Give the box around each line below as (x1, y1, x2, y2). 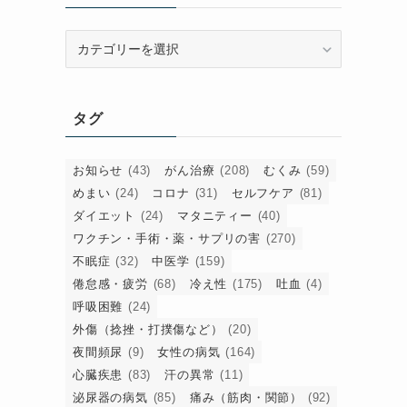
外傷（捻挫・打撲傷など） (73, 323, 223, 337)
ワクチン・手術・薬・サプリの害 (73, 232, 261, 246)
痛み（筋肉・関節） (189, 391, 303, 405)
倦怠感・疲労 (73, 277, 148, 292)
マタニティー (177, 209, 253, 223)
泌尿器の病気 (73, 391, 148, 405)
